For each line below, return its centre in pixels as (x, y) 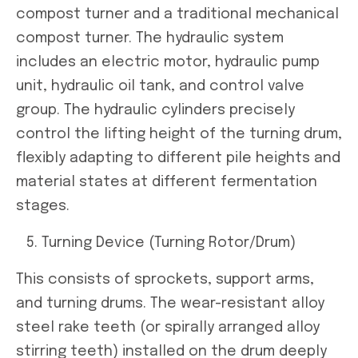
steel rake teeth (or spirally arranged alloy (168, 327)
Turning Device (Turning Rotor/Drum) (169, 243)
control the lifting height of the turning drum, (179, 134)
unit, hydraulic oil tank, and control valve (160, 86)
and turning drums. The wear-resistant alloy (170, 303)
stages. (43, 206)
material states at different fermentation (167, 182)
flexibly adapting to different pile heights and (178, 158)
